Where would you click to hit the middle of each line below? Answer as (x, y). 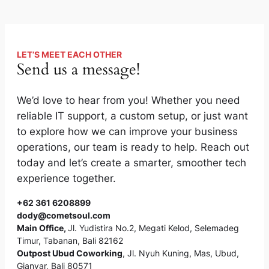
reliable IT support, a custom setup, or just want (132, 116)
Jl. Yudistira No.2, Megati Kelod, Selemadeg (153, 228)
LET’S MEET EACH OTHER (69, 55)
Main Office (40, 228)
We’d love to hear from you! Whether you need (128, 101)
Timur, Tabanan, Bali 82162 (70, 240)
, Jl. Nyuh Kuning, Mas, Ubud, (181, 253)
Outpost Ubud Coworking (70, 253)
